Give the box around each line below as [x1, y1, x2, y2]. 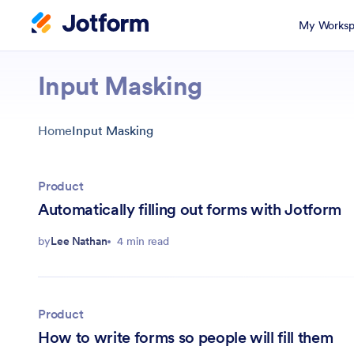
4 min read [117, 234, 170, 249]
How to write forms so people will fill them [38, 326, 333, 348]
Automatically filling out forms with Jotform [38, 199, 342, 220]
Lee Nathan [50, 234, 108, 249]
